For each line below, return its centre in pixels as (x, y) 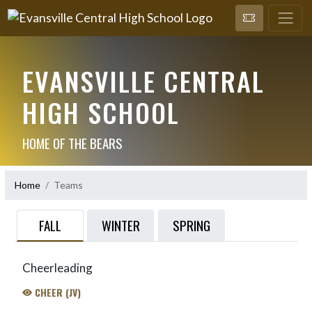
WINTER (120, 225)
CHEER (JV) (56, 292)
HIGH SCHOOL (101, 112)
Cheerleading (57, 267)
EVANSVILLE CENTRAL (143, 80)
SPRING (191, 225)
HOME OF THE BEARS (72, 142)
